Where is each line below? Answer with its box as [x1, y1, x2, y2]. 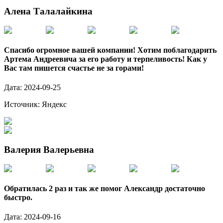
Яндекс [42, 100, 67, 109]
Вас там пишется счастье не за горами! [4, 63, 144, 72]
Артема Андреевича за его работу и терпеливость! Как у [4, 54, 207, 63]
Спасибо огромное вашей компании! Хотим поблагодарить [4, 45, 217, 54]
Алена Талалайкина [4, 5, 93, 16]
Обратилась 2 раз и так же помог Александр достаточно [4, 184, 205, 193]
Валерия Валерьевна [4, 144, 94, 155]
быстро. [4, 193, 32, 202]
